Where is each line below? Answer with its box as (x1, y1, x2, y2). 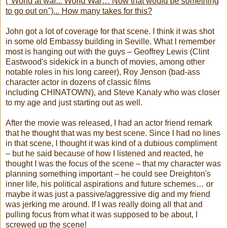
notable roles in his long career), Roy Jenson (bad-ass (6, 68, 200, 77)
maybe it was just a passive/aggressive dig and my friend (6, 190, 210, 199)
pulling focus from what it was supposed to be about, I (6, 210, 197, 219)
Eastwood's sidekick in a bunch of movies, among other (6, 58, 205, 67)
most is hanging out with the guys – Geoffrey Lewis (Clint (6, 47, 209, 56)
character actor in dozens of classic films (6, 78, 151, 87)
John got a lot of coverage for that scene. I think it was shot (6, 27, 214, 36)
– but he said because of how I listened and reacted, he (6, 149, 204, 158)
